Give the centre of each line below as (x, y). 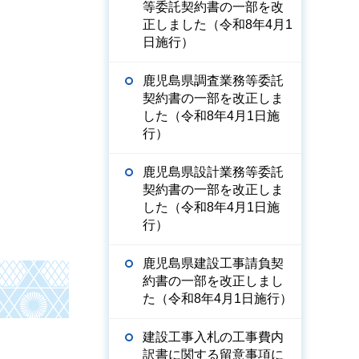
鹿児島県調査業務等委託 (213, 81)
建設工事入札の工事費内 (213, 337)
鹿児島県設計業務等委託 (213, 172)
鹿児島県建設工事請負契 (213, 263)
